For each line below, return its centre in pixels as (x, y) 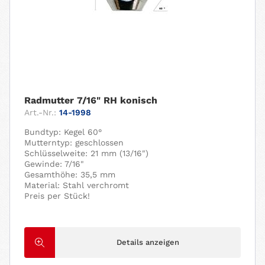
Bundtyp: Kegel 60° (63, 132)
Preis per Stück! (57, 195)
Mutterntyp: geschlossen (74, 142)
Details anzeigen (148, 242)
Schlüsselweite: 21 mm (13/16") (87, 153)
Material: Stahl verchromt (77, 185)
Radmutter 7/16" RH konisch (91, 100)
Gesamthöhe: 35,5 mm (70, 174)
